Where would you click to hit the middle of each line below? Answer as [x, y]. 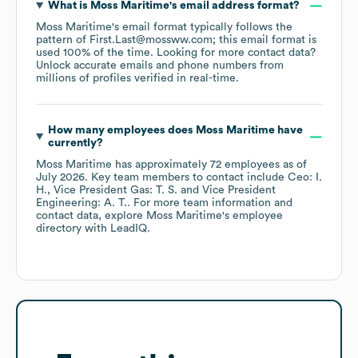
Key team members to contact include [188, 178]
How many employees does [121, 131]
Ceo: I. [305, 178]
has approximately [161, 165]
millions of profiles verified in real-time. [137, 79]
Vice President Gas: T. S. [115, 191]
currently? [75, 143]
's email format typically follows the [202, 28]
